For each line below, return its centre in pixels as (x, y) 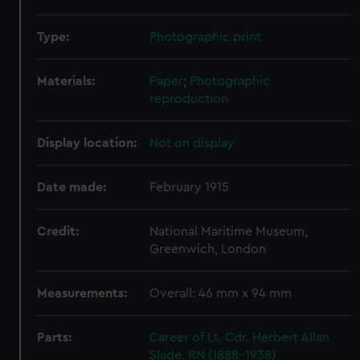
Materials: (66, 81)
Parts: (55, 337)
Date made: (72, 187)
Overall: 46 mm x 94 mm (221, 293)
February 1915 (190, 187)
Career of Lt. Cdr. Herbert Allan (240, 337)
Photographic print (206, 37)
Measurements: (82, 293)
